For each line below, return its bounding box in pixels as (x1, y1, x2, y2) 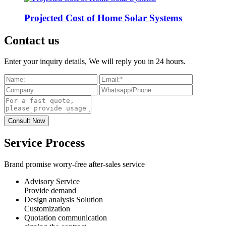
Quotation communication (24, 213, 107, 222)
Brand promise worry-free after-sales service (4, 160, 145, 169)
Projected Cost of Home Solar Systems (24, 12, 182, 23)
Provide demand (24, 186, 76, 195)
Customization (24, 204, 70, 213)
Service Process (4, 136, 85, 150)
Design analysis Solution (24, 195, 103, 204)
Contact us (4, 33, 59, 47)
